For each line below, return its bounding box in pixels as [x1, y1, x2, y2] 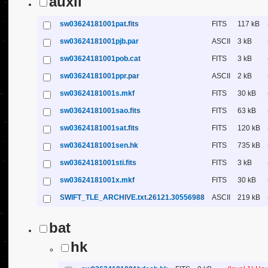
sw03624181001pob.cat [60, 54, 141, 63]
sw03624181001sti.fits [60, 159, 136, 167]
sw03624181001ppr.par [60, 72, 139, 80]
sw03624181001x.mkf [60, 176, 135, 184]
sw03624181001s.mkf [60, 89, 135, 98]
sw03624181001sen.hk [60, 141, 138, 150]
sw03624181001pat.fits [60, 20, 139, 28]
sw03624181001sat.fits [60, 124, 139, 132]
